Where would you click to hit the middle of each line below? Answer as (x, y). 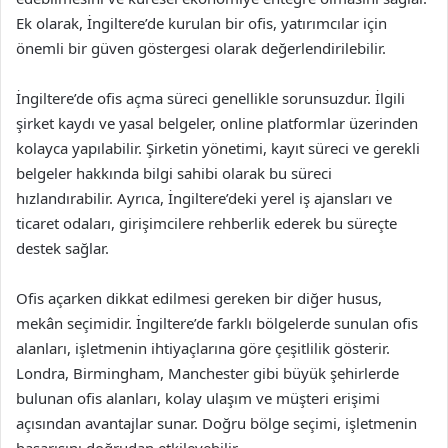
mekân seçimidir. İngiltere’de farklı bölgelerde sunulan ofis (217, 323)
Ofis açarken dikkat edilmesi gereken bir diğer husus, (199, 298)
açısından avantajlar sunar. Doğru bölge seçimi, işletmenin (216, 423)
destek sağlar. (62, 248)
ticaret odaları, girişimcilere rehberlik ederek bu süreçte (206, 223)
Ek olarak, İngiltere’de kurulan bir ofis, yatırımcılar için (201, 23)
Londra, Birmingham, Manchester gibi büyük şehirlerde (207, 373)
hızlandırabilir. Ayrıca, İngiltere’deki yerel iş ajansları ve (204, 198)
